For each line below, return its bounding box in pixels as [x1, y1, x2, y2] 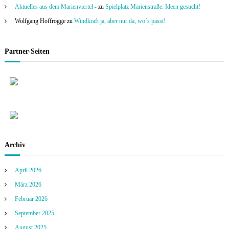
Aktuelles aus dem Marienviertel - [14, 3, 97, 10]
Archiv [4, 141, 26, 149]
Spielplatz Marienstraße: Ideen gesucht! [105, 3, 200, 10]
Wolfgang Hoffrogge [14, 17, 65, 25]
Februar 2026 [14, 195, 48, 202]
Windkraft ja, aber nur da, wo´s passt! [74, 17, 166, 25]
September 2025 [14, 210, 54, 217]
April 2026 [14, 167, 41, 174]
